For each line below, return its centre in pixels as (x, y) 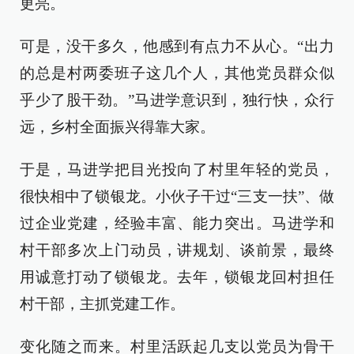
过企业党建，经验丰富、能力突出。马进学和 (177, 224)
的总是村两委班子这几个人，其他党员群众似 (177, 73)
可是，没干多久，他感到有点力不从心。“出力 (177, 47)
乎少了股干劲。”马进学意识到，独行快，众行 (177, 100)
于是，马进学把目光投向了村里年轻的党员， (177, 170)
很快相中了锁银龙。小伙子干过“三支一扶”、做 (177, 197)
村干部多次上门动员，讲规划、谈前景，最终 (177, 250)
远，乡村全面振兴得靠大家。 (117, 127)
